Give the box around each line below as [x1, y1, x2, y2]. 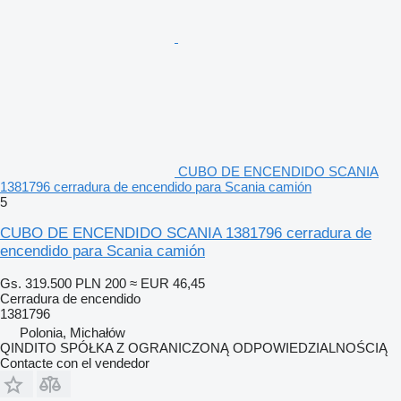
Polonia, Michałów [20, 324, 125, 340]
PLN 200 [75, 275, 126, 291]
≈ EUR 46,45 [130, 275, 205, 291]
